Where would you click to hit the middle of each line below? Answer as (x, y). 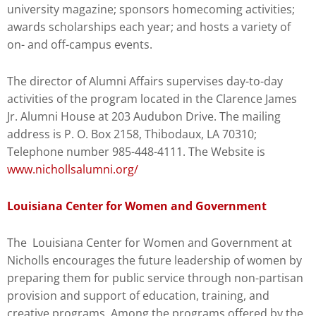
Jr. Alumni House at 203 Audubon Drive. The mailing (144, 116)
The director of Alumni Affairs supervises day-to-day (145, 81)
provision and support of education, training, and (138, 295)
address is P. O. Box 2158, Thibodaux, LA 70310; (132, 134)
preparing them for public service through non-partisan (155, 278)
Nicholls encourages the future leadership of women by (154, 260)
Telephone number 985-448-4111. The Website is (136, 151)
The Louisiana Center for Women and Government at (150, 242)
